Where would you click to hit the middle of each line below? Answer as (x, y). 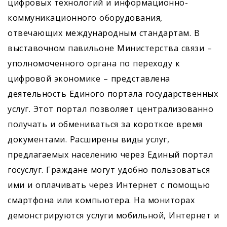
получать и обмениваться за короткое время (105, 124)
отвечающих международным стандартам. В (104, 33)
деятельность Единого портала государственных (113, 94)
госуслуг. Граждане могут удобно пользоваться (109, 170)
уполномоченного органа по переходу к (94, 64)
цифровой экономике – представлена (89, 79)
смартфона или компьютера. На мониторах (101, 200)
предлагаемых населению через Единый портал (110, 155)
